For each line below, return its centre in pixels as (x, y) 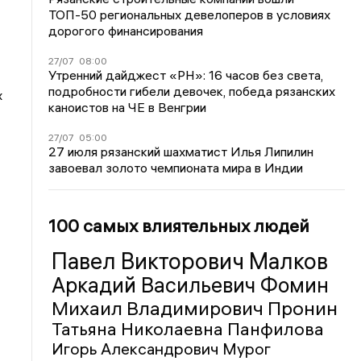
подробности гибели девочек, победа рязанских (192, 91)
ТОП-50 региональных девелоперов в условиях (190, 14)
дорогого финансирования (126, 30)
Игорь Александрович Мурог (162, 348)
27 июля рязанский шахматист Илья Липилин (181, 151)
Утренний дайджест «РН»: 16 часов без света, (186, 75)
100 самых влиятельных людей (179, 225)
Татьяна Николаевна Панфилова (188, 328)
